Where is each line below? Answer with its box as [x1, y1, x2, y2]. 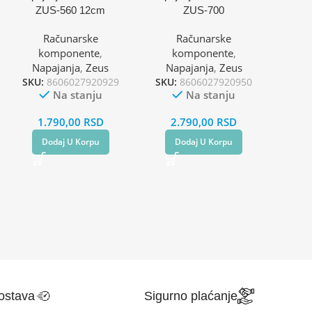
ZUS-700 [183, 3, 225, 16]
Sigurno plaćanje [143, 288, 237, 303]
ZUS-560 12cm [36, 3, 106, 16]
